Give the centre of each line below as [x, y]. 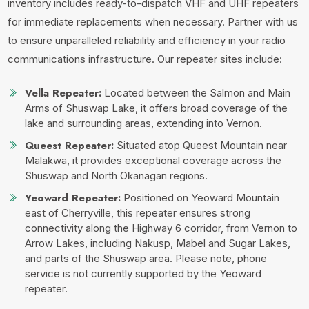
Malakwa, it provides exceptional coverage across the [153, 160]
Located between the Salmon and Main [196, 93]
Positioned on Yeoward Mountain [200, 198]
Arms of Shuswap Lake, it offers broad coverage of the [157, 108]
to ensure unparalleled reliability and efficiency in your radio [147, 40]
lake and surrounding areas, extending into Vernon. [144, 123]
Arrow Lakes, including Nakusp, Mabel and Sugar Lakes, [158, 243]
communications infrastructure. [83, 59]
